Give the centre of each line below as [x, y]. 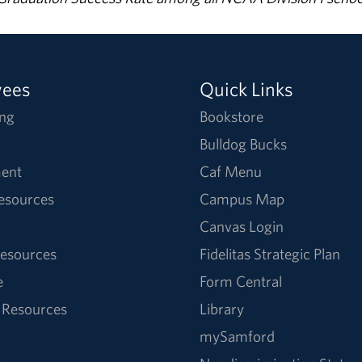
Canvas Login [242, 226]
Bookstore [232, 116]
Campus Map [242, 198]
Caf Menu [231, 171]
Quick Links [247, 88]
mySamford [238, 336]
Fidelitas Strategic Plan [270, 253]
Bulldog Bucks [244, 143]
